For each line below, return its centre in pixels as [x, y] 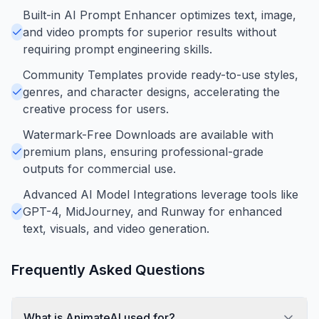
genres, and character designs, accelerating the [151, 91]
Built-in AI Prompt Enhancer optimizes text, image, [159, 15]
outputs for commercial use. [99, 168]
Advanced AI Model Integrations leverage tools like [161, 194]
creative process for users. [96, 109]
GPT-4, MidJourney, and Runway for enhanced [152, 211]
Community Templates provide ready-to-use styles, [161, 74]
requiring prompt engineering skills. [117, 49]
